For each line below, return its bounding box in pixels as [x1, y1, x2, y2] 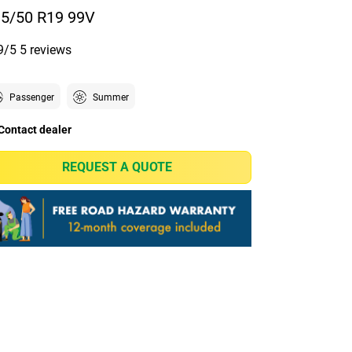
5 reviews [19, 42, 71, 58]
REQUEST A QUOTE [62, 159, 173, 175]
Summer [92, 92, 129, 104]
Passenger [9, 92, 54, 104]
